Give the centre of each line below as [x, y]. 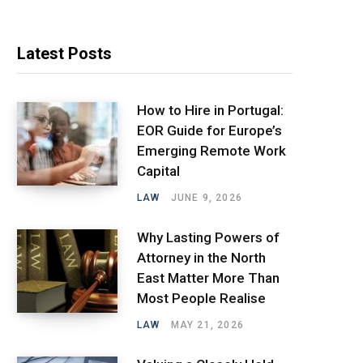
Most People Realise [201, 298]
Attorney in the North [201, 257]
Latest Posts [64, 53]
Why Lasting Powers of [208, 237]
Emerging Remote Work [211, 150]
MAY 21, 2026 [207, 325]
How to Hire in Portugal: [210, 110]
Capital [158, 171]
